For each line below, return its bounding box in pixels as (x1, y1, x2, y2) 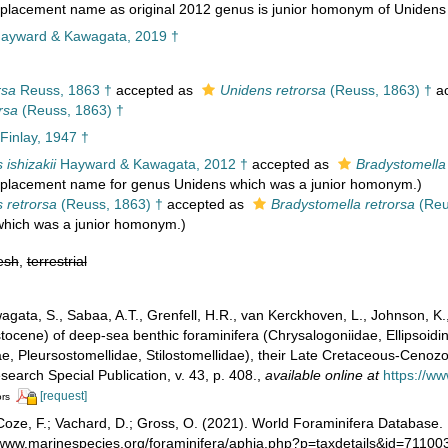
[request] (39, 389, 87, 403)
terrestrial (26, 253, 87, 269)
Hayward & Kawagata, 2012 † (55, 156, 248, 172)
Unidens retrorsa (219, 82, 326, 98)
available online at (264, 367, 379, 383)
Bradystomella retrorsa (270, 196, 415, 212)
